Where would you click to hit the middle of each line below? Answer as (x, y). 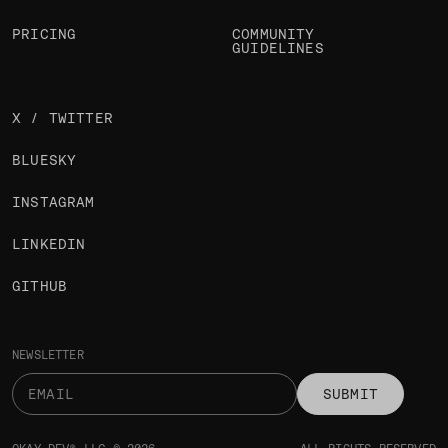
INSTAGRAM (53, 202)
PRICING (44, 34)
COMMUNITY (273, 34)
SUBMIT (350, 394)
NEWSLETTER (48, 355)
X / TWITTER (62, 118)
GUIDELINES (277, 48)
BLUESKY (44, 160)
